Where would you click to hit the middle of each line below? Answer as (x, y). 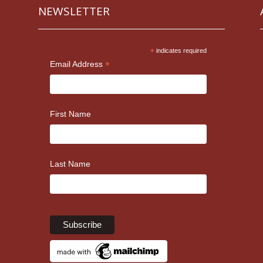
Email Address (77, 64)
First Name (70, 114)
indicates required (181, 50)
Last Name (70, 163)
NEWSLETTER (74, 11)
